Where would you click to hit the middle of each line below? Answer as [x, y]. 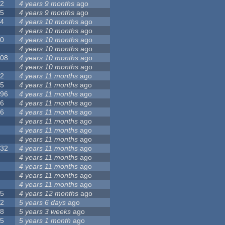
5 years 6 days [43, 203]
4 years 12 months [49, 194]
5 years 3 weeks [45, 212]
